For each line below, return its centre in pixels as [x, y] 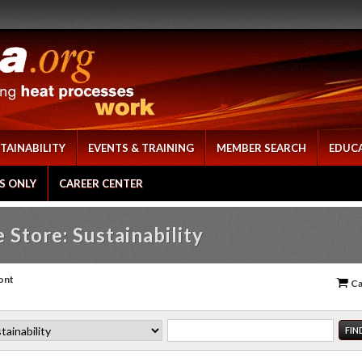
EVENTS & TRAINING [141, 148]
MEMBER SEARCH [261, 148]
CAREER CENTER [101, 183]
